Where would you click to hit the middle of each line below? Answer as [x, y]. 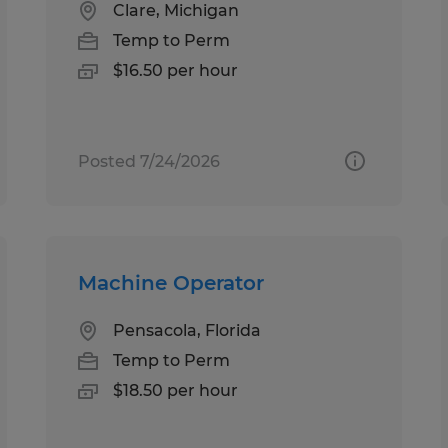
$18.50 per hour [176, 390]
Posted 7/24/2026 [149, 161]
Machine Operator [171, 282]
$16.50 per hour [176, 70]
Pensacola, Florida [187, 330]
